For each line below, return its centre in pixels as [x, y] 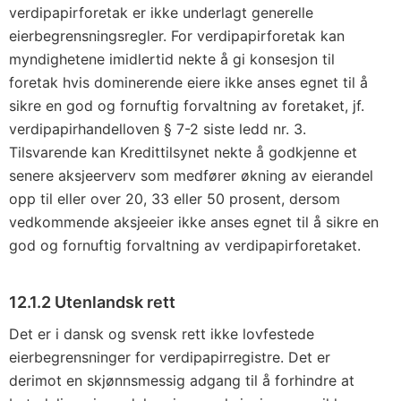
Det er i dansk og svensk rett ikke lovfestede [162, 334]
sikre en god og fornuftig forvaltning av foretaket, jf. [187, 106]
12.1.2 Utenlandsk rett [92, 302]
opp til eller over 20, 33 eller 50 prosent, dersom [175, 199]
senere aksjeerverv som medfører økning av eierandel [191, 175]
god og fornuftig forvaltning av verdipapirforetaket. [185, 245]
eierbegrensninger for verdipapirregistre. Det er [170, 357]
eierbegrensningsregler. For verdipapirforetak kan [177, 36]
